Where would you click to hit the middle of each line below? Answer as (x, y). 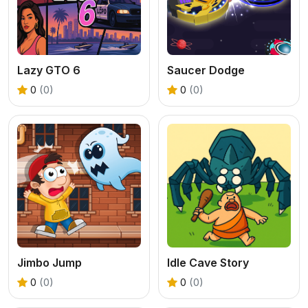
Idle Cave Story (208, 262)
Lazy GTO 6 (49, 70)
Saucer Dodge (206, 70)
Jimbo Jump (49, 262)
